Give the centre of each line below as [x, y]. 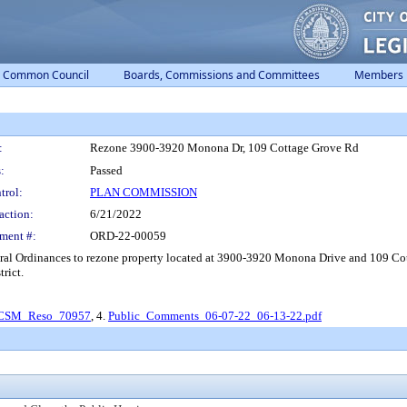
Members [379, 75]
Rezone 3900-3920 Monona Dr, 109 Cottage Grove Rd [224, 148]
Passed [106, 170]
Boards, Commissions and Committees [222, 75]
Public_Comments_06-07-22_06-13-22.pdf [215, 316]
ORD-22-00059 [128, 236]
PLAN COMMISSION [144, 192]
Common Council [46, 75]
